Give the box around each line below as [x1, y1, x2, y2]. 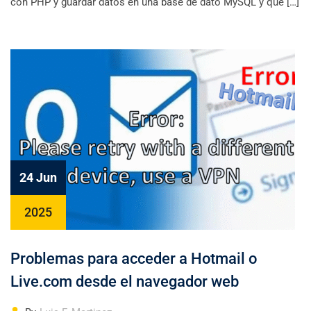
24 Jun [19, 170, 57, 185]
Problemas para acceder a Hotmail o [10, 250, 257, 267]
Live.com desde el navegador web [10, 273, 239, 290]
